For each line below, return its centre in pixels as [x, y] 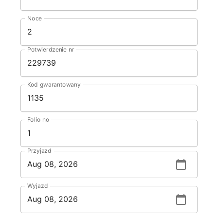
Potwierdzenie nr [51, 49]
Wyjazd [37, 185]
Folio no [38, 119]
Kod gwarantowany [54, 84]
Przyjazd [39, 150]
